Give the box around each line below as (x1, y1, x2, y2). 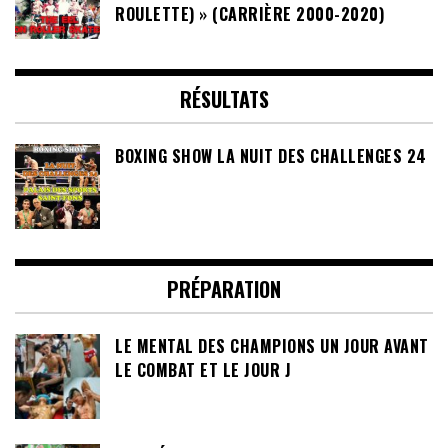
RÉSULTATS (179, 83, 269, 114)
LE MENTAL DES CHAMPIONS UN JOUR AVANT (115, 333, 429, 358)
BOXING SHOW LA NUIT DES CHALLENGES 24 (115, 143, 427, 168)
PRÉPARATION (167, 273, 281, 304)
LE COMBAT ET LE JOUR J (115, 357, 291, 382)
